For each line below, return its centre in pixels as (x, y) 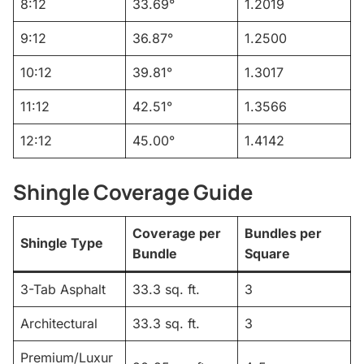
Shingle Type (62, 243)
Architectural (59, 323)
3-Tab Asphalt (63, 289)
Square (267, 253)
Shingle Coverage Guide (133, 193)
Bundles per (283, 233)
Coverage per (177, 233)
